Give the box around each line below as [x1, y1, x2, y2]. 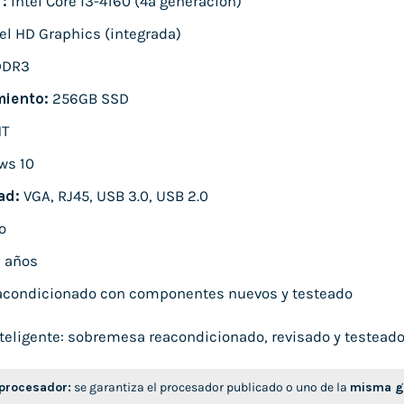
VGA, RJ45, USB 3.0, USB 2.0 [19, 188, 208, 206]
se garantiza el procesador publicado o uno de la [71, 380, 350, 395]
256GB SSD [48, 89, 129, 107]
